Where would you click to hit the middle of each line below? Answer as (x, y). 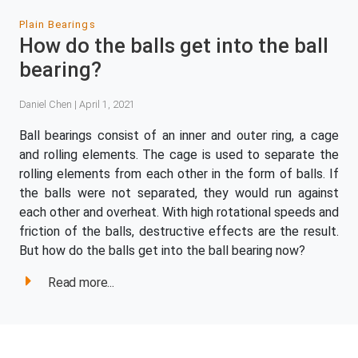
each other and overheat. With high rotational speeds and (179, 213)
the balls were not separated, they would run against (179, 193)
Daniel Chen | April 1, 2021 (77, 104)
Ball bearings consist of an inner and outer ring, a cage (179, 136)
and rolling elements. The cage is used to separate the (179, 155)
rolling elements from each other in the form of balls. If (179, 174)
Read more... (81, 283)
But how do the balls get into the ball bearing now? (162, 251)
